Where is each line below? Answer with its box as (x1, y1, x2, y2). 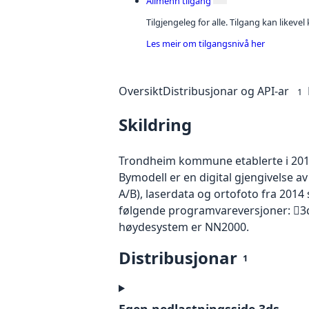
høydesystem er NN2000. (119, 219, 249, 235)
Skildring (119, 113, 192, 137)
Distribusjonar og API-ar (163, 83, 289, 99)
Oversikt (119, 83, 163, 99)
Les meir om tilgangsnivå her (146, 37, 265, 50)
